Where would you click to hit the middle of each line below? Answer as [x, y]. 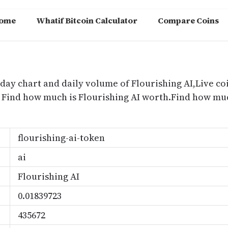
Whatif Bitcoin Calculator [87, 20]
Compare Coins [188, 20]
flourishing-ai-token [61, 138]
